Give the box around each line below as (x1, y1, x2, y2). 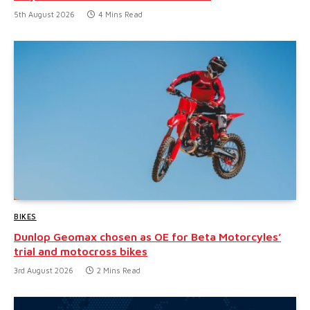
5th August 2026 (14, 10, 75, 19)
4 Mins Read (98, 10, 143, 19)
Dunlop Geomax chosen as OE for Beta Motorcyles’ (14, 230, 281, 243)
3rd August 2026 (14, 265, 73, 275)
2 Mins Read (97, 265, 140, 275)
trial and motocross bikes (14, 244, 147, 257)
